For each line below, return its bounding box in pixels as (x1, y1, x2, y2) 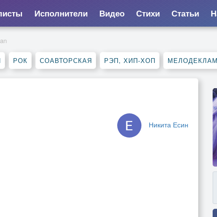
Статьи (171, 7, 199, 19)
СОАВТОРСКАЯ (40, 56, 92, 65)
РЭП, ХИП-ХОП (104, 56, 155, 65)
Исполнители (34, 7, 88, 19)
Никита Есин (149, 120, 188, 129)
